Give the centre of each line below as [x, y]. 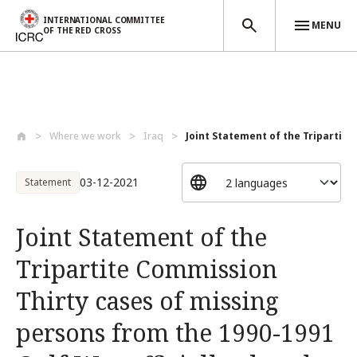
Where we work [85, 136]
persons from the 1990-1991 [175, 333]
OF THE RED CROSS [82, 30]
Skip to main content [63, 118]
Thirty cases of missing [147, 301]
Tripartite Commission [147, 269]
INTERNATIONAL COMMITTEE [104, 20]
